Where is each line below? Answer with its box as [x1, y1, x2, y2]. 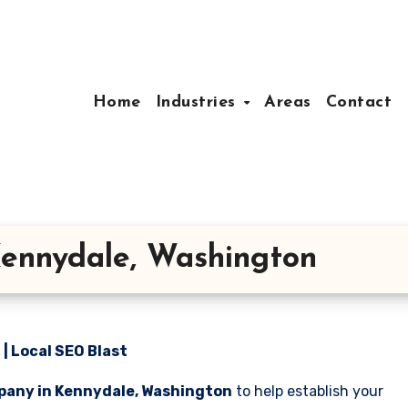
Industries [155, 93, 242, 111]
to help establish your [232, 382, 383, 400]
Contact [325, 93, 393, 111]
